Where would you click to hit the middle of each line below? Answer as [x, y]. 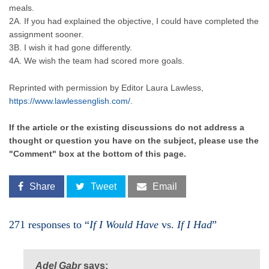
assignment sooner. [46, 35]
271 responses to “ [49, 224]
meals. [22, 8]
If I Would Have [124, 224]
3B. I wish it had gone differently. [71, 48]
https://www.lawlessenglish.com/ [70, 101]
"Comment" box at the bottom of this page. [98, 154]
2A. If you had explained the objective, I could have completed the [134, 21]
